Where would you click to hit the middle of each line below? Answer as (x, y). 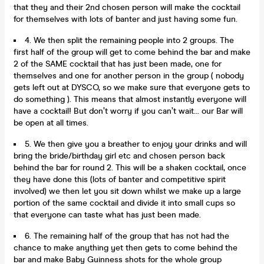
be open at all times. (51, 123)
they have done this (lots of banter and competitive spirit (120, 179)
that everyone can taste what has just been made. (107, 214)
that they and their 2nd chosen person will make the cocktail (127, 7)
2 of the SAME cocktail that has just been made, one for (118, 64)
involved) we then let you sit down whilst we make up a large (127, 191)
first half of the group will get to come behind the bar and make (132, 52)
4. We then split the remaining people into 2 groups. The (129, 40)
